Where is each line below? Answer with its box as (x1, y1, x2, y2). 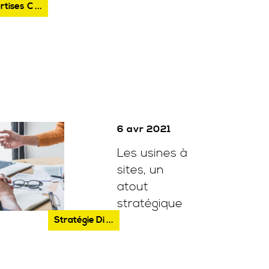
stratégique (116, 196, 183, 211)
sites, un (116, 163, 164, 178)
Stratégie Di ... (53, 214, 113, 226)
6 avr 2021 (116, 123, 171, 135)
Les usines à (116, 146, 187, 161)
